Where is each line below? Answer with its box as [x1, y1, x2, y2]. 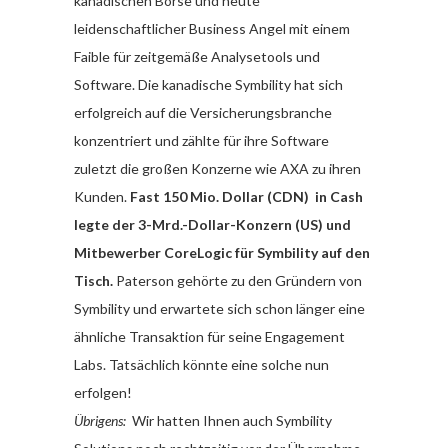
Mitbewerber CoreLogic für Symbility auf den [74, 243, 370, 261]
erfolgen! [74, 383, 132, 401]
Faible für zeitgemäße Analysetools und [74, 47, 320, 65]
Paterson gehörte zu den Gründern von [113, 271, 362, 289]
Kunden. [74, 187, 130, 205]
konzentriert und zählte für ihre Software [74, 131, 329, 149]
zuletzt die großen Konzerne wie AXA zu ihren [74, 159, 361, 177]
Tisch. [74, 271, 113, 289]
